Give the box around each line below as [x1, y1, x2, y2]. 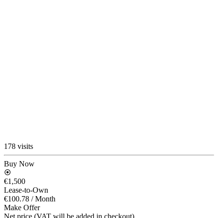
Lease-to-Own [4, 185, 48, 194]
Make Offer [4, 203, 40, 212]
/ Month [31, 194, 55, 203]
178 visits [4, 142, 33, 150]
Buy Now [4, 159, 35, 168]
